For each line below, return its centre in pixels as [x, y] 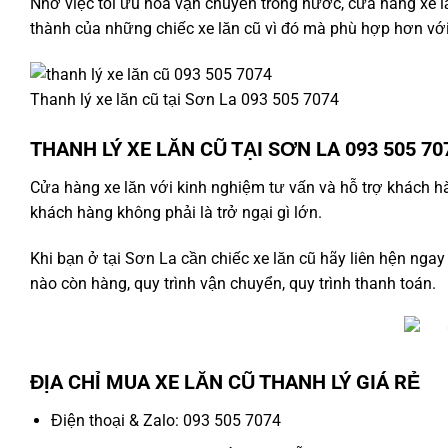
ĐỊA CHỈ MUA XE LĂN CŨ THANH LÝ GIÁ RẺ [225, 382]
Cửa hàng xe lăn [88, 187]
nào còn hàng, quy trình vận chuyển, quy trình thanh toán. [233, 283]
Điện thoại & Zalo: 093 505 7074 [165, 421]
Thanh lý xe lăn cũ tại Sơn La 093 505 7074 [184, 99]
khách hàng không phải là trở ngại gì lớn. [176, 212]
